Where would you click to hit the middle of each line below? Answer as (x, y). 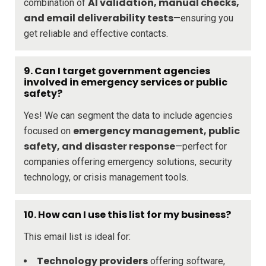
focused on (48, 131)
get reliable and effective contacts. (96, 33)
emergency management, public (156, 131)
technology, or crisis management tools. (106, 177)
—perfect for (201, 146)
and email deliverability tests (99, 18)
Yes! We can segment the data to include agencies (128, 115)
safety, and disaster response (99, 146)
